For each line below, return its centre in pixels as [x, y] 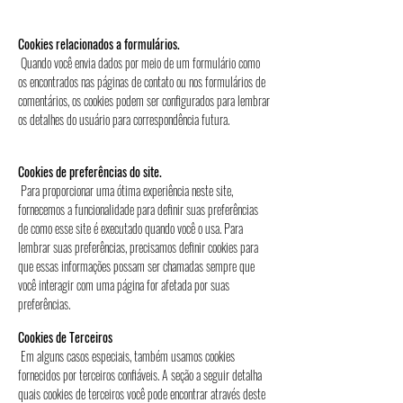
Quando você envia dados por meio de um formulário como [139, 63]
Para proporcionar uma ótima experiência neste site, [125, 190]
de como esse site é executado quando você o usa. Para [130, 228]
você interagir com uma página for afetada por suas [124, 285]
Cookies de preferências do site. [90, 171]
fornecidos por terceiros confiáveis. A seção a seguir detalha [140, 375]
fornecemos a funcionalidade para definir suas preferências [138, 209]
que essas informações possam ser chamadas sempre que [136, 266]
